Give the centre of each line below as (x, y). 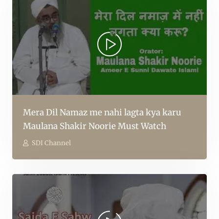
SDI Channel (51, 143)
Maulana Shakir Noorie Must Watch (95, 126)
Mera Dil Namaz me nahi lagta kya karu (102, 112)
